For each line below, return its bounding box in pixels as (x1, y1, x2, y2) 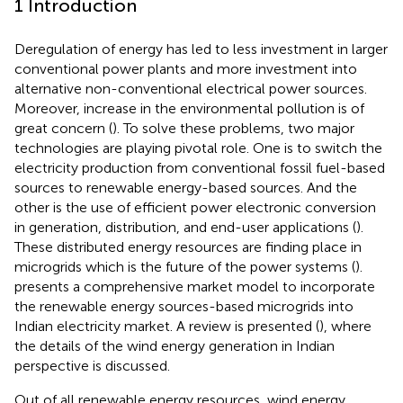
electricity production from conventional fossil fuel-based (14, 159, 385, 177)
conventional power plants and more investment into (14, 60, 357, 78)
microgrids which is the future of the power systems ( (14, 258, 355, 276)
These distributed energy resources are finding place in (14, 238, 362, 256)
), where (319, 318, 372, 336)
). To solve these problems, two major (112, 120, 354, 138)
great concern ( (14, 120, 112, 138)
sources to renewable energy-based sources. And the (14, 179, 357, 197)
